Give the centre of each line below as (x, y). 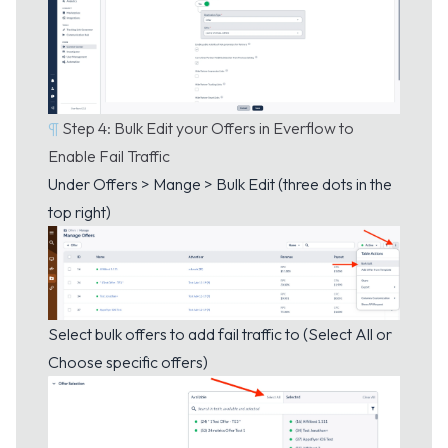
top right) (79, 211)
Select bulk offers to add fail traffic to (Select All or (220, 333)
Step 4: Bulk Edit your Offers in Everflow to (208, 127)
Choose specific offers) (128, 361)
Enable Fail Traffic (109, 155)
